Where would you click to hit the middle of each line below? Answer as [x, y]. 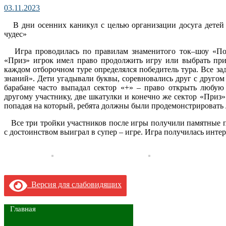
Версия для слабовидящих [74, 185]
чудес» [15, 34]
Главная [23, 209]
